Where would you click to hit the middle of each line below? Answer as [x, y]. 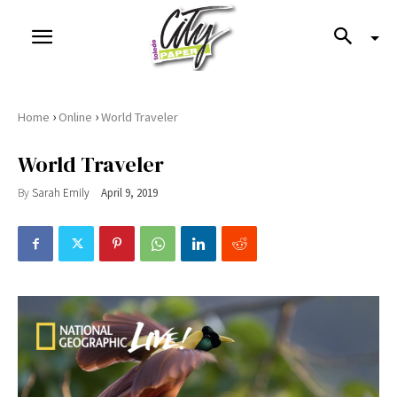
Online [75, 117]
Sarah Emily [61, 192]
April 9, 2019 [129, 193]
